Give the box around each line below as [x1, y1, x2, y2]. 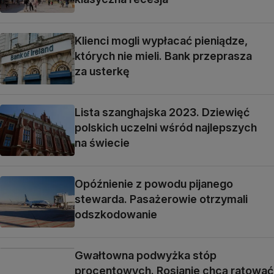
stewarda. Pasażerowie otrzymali [75, 193, 248, 206]
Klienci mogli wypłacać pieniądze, [75, 34, 248, 47]
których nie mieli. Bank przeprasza [75, 49, 252, 62]
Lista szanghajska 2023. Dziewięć [75, 105, 250, 119]
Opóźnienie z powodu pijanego [75, 177, 233, 190]
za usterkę [75, 64, 130, 78]
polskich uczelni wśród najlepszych [75, 120, 257, 134]
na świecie [75, 136, 130, 149]
